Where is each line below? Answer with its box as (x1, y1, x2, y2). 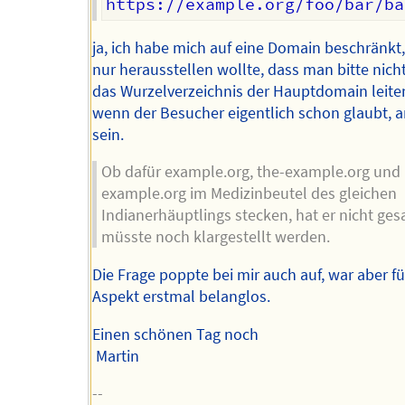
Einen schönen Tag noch (92, 324, 259, 344)
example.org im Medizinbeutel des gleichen (100, 184, 397, 204)
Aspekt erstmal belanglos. (92, 286, 271, 306)
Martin (92, 345, 140, 366)
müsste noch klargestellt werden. (100, 227, 330, 248)
